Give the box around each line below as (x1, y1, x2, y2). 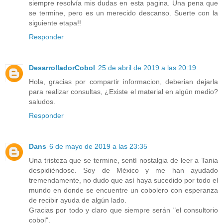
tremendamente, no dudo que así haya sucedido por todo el (29, 176, 218, 185)
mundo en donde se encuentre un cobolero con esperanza (29, 186, 218, 195)
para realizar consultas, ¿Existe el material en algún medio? (29, 88, 218, 96)
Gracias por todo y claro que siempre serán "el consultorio (29, 206, 218, 215)
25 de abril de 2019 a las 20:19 (98, 64, 196, 72)
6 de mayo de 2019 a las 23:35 (49, 142, 147, 151)
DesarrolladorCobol (29, 64, 95, 72)
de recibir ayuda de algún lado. (29, 196, 126, 205)
